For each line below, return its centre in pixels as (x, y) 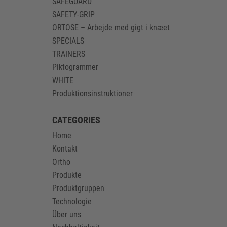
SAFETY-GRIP (74, 14)
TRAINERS (69, 54)
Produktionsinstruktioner (93, 93)
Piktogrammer (75, 67)
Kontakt (65, 149)
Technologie (72, 201)
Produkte (67, 175)
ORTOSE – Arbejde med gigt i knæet (111, 28)
